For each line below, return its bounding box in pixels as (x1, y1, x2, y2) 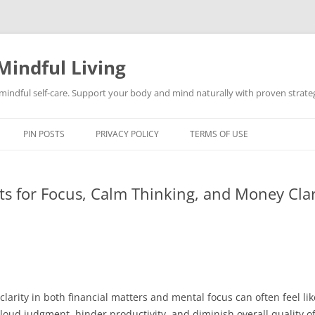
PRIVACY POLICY (96, 128, 159, 140)
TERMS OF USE (190, 128, 248, 140)
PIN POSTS (23, 128, 65, 140)
